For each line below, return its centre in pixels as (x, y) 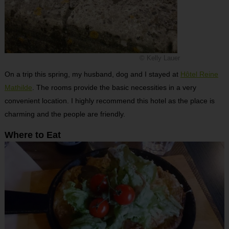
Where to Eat (32, 135)
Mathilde (18, 87)
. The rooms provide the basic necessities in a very (114, 87)
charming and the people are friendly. (65, 114)
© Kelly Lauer (159, 58)
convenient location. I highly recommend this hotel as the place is (109, 100)
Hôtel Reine (199, 74)
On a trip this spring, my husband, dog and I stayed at (92, 74)
